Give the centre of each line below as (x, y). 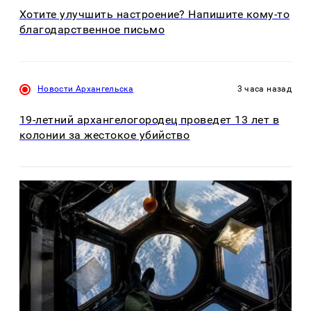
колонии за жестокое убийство (105, 135)
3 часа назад (264, 89)
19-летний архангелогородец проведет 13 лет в (150, 119)
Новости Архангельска (86, 89)
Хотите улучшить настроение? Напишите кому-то (155, 15)
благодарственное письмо (92, 30)
